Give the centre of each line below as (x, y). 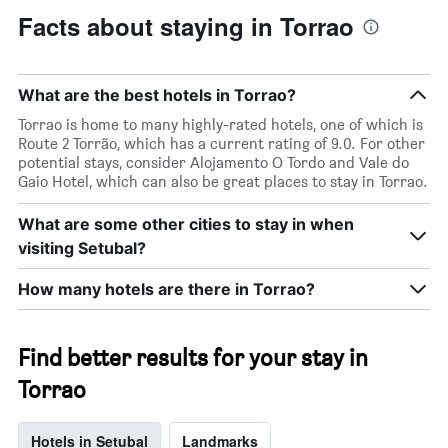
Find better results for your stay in (193, 358)
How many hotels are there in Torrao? (166, 289)
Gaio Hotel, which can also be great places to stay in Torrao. (223, 182)
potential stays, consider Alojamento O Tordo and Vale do (213, 163)
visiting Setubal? (82, 248)
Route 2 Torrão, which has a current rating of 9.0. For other (221, 144)
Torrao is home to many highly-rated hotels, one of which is (220, 125)
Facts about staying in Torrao (186, 26)
